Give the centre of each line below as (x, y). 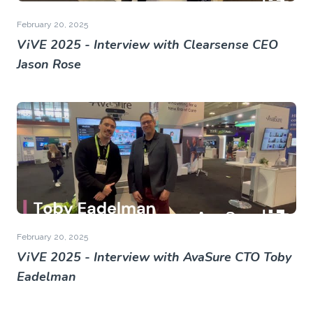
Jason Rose (49, 64)
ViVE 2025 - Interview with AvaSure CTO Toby (154, 257)
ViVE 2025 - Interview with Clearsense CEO (147, 45)
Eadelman (46, 277)
